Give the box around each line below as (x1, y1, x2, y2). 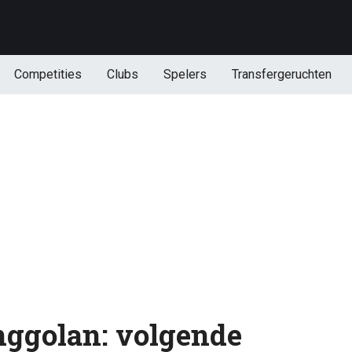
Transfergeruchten (231, 67, 332, 82)
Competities (13, 67, 82, 82)
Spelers (163, 67, 207, 82)
